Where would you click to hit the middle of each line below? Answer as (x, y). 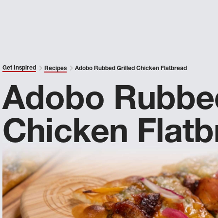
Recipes (56, 69)
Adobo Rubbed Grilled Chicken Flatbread (130, 69)
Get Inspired (19, 68)
